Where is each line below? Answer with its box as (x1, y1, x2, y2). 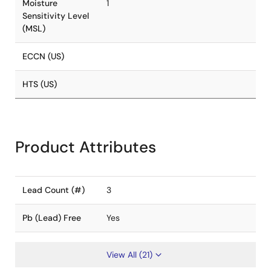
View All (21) (106, 249, 152, 260)
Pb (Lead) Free (22, 212, 81, 223)
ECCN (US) (22, 51, 64, 62)
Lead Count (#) (22, 184, 85, 195)
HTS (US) (22, 79, 57, 90)
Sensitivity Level (22, 10, 89, 21)
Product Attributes (15, 137, 156, 157)
